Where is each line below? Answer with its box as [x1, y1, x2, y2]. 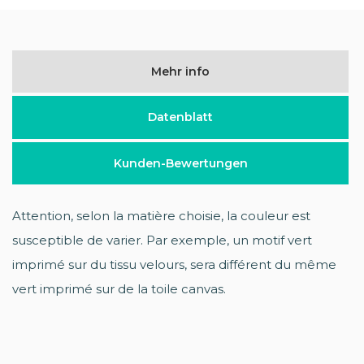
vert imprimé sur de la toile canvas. [12, 280, 226, 297]
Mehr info [151, 64, 210, 79]
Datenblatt [148, 110, 213, 125]
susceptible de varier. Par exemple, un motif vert [12, 232, 312, 248]
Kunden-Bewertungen [113, 155, 248, 171]
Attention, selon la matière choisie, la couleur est [12, 207, 310, 223]
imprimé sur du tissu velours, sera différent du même [12, 256, 336, 272]
